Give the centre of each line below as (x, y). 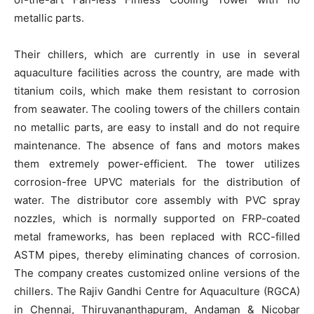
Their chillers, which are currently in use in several (157, 54)
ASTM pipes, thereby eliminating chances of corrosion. (157, 254)
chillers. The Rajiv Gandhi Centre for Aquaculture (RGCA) (157, 291)
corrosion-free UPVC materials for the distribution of (157, 182)
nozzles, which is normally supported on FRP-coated (157, 218)
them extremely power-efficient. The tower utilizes (157, 163)
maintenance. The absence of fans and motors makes (157, 145)
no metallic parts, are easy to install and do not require (157, 127)
